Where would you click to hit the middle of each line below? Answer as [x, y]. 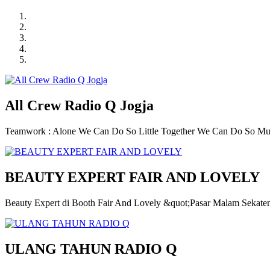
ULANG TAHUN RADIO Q [91, 249]
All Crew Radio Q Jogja [79, 105]
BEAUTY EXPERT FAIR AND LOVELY [132, 177]
